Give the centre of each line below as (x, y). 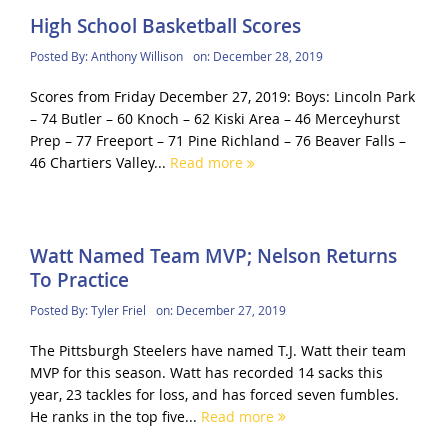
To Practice (79, 279)
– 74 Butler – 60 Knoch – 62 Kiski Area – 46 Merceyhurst (214, 119)
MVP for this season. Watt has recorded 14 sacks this (206, 372)
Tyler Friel (118, 309)
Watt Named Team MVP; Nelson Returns (213, 255)
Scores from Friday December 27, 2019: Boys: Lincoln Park (222, 97)
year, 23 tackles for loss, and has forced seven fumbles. (214, 394)
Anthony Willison (136, 56)
